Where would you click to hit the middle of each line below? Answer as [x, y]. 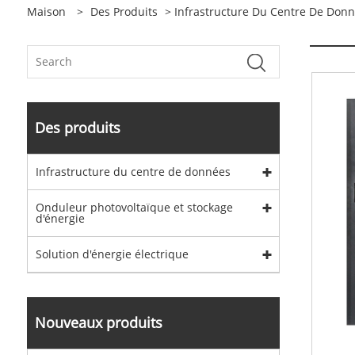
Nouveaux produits [98, 323]
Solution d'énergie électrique [112, 254]
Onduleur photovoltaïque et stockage [134, 207]
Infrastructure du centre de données [133, 172]
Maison [46, 11]
